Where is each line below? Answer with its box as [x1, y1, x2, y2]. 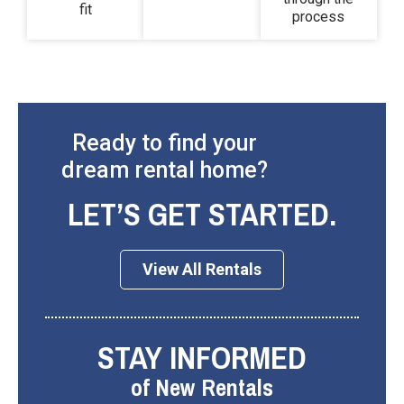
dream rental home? [60, 157, 268, 184]
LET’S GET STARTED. [68, 193, 336, 236]
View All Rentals [142, 260, 262, 280]
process [292, 8, 345, 26]
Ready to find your [71, 130, 257, 157]
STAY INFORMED [97, 336, 307, 380]
